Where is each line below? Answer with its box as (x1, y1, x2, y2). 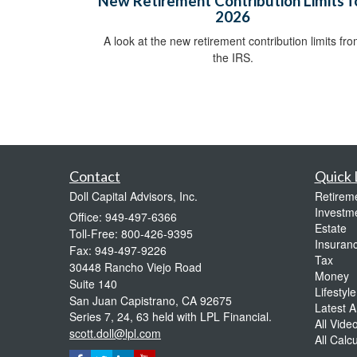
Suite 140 (69, 276, 117, 292)
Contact (69, 167, 120, 186)
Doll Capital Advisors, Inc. (69, 188, 198, 205)
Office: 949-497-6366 (69, 209, 177, 226)
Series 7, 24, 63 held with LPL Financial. (69, 308, 272, 325)
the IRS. (212, 49, 253, 66)
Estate (314, 220, 347, 237)
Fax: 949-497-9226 (69, 242, 167, 259)
